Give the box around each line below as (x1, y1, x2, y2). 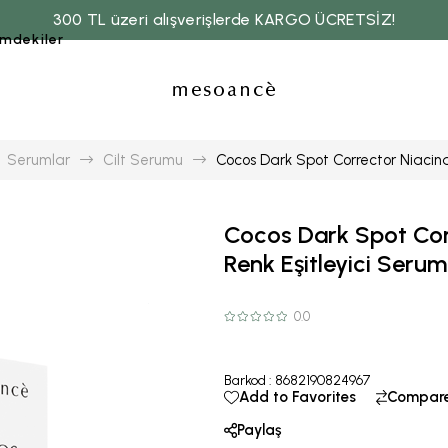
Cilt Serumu (103, 151, 183, 169)
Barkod (224, 372, 266, 389)
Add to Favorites (239, 388, 356, 406)
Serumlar (7, 151, 70, 169)
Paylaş (237, 421, 281, 439)
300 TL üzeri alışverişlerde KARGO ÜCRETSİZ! (52, 10, 396, 29)
